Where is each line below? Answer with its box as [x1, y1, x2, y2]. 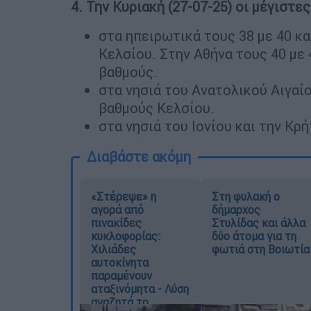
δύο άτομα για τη [211, 229, 296, 244]
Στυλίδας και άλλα [211, 216, 305, 230]
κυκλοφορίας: [91, 229, 160, 244]
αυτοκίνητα [91, 255, 149, 270]
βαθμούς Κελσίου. [99, 99, 215, 117]
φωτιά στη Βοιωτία [211, 242, 310, 257]
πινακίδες [91, 216, 142, 230]
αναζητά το [91, 295, 149, 310]
